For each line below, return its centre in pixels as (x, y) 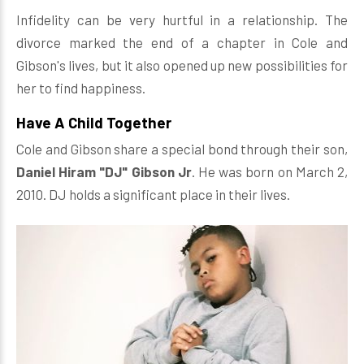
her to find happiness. (81, 88)
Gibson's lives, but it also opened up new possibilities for (182, 65)
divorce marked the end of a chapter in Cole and (182, 42)
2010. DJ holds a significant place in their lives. (154, 194)
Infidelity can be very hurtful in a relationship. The (182, 19)
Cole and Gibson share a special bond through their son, (182, 149)
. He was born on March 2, (270, 171)
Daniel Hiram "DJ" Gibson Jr (104, 171)
